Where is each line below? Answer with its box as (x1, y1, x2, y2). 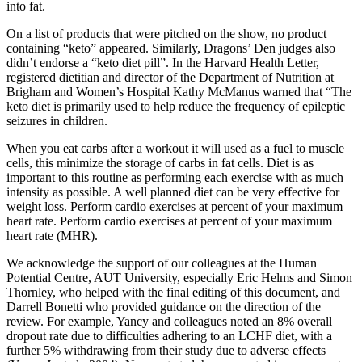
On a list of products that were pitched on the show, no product (6, 26, 326, 40)
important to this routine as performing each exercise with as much (6, 170, 343, 184)
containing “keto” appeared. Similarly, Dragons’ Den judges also (6, 40, 335, 55)
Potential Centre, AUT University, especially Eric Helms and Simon (6, 270, 352, 284)
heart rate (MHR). (6, 228, 98, 242)
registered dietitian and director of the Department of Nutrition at (6, 69, 334, 84)
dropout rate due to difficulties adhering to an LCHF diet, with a (6, 328, 332, 343)
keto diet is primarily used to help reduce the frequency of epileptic (6, 99, 345, 113)
